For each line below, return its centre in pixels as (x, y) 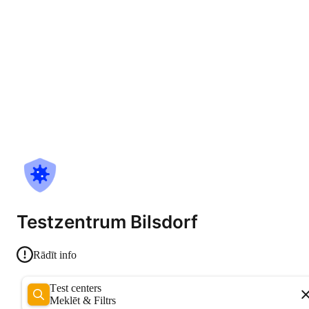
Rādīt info (55, 255)
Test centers (79, 288)
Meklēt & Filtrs (83, 300)
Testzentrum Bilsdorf (107, 222)
